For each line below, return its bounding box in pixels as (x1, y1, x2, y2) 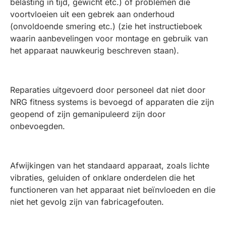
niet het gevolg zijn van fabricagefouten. (10, 197, 164, 207)
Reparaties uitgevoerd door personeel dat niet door (10, 85, 205, 95)
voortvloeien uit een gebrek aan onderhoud (10, 9, 175, 19)
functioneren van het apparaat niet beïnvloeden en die (10, 185, 215, 195)
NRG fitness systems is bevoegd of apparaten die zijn (10, 97, 214, 107)
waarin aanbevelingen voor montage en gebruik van (10, 33, 208, 43)
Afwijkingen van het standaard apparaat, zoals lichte (10, 160, 209, 171)
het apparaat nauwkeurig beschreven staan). (10, 45, 179, 55)
